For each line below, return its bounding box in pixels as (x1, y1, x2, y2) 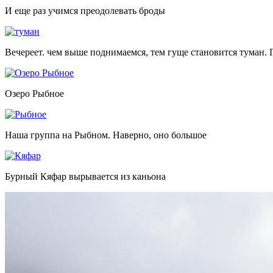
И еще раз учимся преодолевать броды (5, 5, 165, 16)
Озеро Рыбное (5, 88, 64, 99)
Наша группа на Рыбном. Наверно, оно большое (5, 129, 207, 140)
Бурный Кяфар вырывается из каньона (5, 171, 166, 182)
